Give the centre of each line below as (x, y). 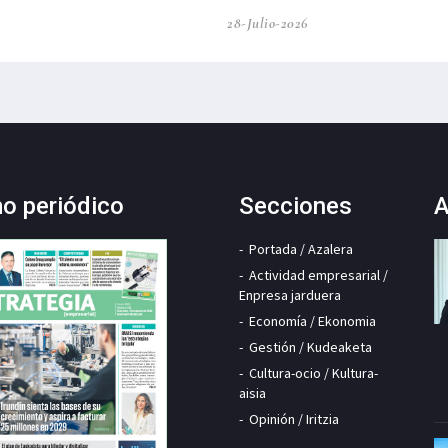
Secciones (295, 206)
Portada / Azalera (301, 249)
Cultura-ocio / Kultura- (313, 373)
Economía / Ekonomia (312, 321)
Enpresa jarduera (290, 295)
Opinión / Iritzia (294, 419)
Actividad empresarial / (318, 275)
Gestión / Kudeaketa (310, 347)
